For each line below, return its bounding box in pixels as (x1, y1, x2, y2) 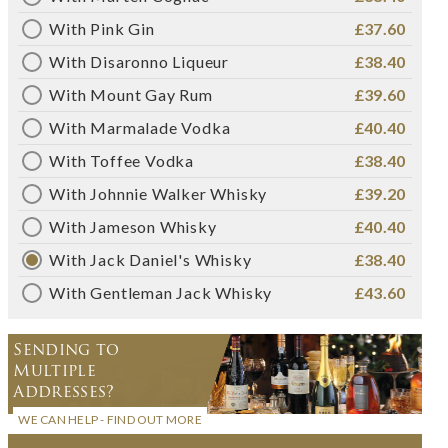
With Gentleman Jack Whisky (49, 282, 273, 302)
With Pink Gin (49, 18, 155, 38)
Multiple (13, 359, 96, 381)
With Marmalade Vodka (49, 117, 231, 137)
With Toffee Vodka (49, 150, 195, 170)
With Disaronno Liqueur (49, 51, 230, 71)
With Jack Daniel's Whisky (49, 249, 252, 269)
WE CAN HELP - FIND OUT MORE (18, 411, 202, 427)
